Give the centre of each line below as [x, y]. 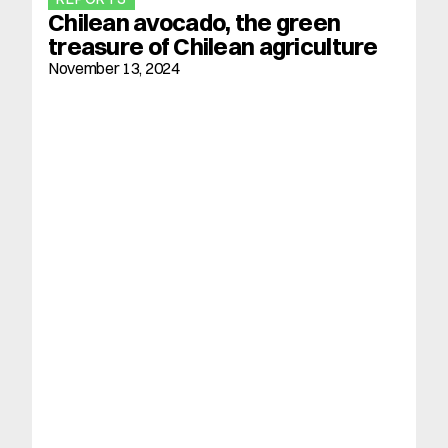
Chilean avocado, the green [194, 22]
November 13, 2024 [114, 68]
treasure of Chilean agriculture [213, 46]
